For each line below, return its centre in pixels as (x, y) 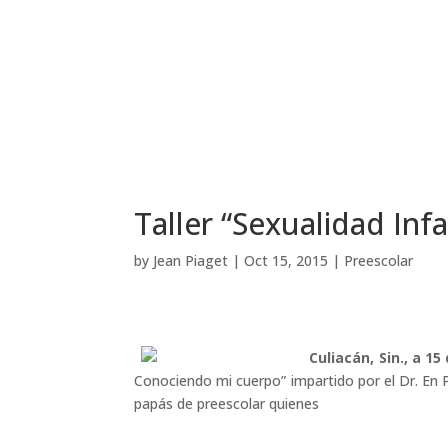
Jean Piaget (191, 260)
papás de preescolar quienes (227, 403)
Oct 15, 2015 (286, 260)
